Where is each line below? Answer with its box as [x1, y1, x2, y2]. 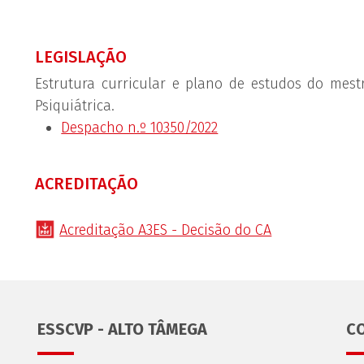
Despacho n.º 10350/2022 [61, 119, 219, 136]
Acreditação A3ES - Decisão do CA [59, 221, 272, 239]
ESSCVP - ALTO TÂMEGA [37, 319, 207, 339]
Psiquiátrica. [35, 97, 115, 115]
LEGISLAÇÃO [35, 47, 128, 67]
